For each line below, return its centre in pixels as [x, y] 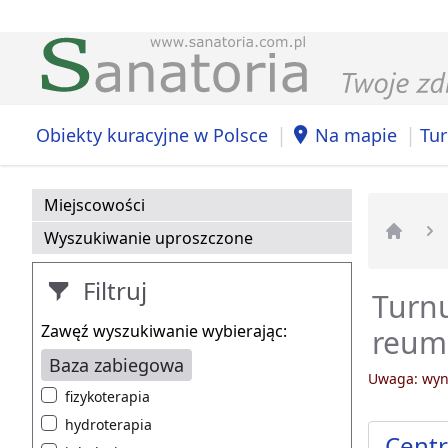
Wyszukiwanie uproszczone [148, 238]
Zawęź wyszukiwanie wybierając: [164, 331]
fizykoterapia [107, 397]
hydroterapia [108, 425]
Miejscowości [94, 205]
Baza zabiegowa [116, 365]
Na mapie [356, 134]
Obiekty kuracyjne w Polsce [152, 134]
